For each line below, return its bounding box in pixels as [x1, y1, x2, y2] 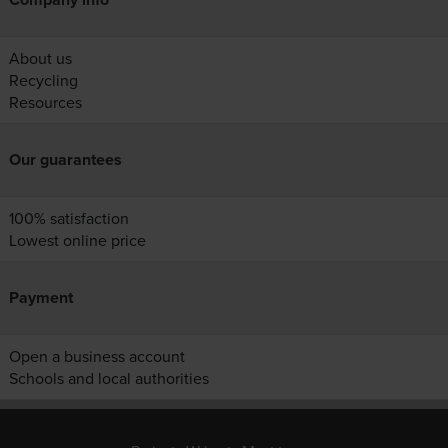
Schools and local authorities [8, 367, 209, 390]
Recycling [8, 69, 78, 92]
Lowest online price [8, 229, 146, 252]
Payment [8, 286, 73, 310]
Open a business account [8, 345, 185, 368]
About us [8, 47, 72, 70]
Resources [8, 91, 82, 114]
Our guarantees [8, 148, 122, 172]
